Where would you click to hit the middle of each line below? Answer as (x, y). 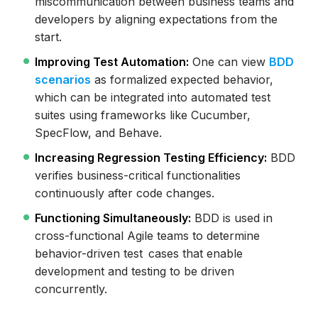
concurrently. (71, 289)
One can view (229, 62)
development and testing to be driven (134, 272)
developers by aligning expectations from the (156, 20)
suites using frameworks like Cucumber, (142, 115)
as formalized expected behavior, (182, 80)
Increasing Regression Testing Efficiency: (150, 158)
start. (48, 37)
